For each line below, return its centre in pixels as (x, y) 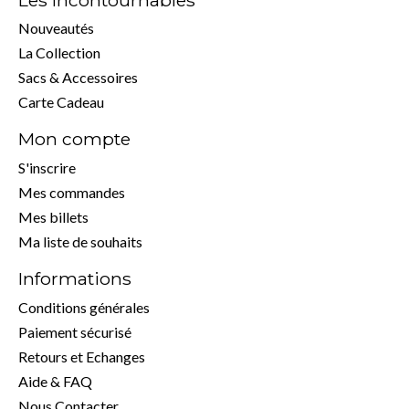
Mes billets (53, 217)
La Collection (59, 53)
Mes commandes (72, 193)
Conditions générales (84, 307)
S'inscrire (47, 168)
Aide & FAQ (55, 381)
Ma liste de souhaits (80, 242)
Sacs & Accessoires (78, 78)
